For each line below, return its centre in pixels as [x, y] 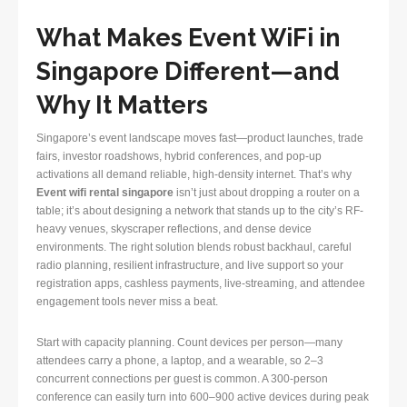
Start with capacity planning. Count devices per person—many [189, 343]
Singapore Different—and [188, 72]
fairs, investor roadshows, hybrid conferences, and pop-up [179, 157]
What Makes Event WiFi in [189, 38]
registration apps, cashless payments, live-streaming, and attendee [201, 284]
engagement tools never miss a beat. [127, 302]
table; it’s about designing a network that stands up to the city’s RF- [200, 211]
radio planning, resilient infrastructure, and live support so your [190, 266]
